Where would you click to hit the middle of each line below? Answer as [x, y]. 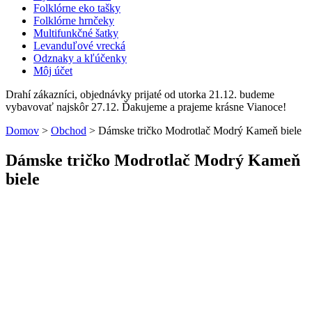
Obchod [69, 130]
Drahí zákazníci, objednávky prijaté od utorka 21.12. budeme [140, 94]
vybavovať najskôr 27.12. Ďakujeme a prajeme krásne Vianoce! [146, 107]
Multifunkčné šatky [76, 33]
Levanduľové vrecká [79, 45]
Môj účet [53, 70]
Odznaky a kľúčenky [80, 58]
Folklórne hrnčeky [74, 20]
